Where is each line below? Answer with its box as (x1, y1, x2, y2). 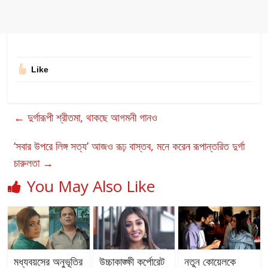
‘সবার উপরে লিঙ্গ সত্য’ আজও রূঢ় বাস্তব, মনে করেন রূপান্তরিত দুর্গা (14, 139, 245, 154)
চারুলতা (14, 156, 43, 170)
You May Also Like (27, 175, 156, 197)
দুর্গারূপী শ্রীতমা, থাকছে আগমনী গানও (25, 110, 158, 125)
